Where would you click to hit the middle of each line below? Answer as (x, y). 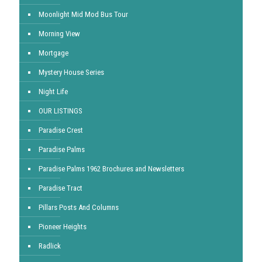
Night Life (53, 92)
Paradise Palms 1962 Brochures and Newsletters (111, 169)
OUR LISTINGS (61, 111)
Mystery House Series (71, 72)
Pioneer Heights (63, 227)
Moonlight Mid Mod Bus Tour (83, 14)
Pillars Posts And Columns (79, 207)
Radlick (50, 246)
